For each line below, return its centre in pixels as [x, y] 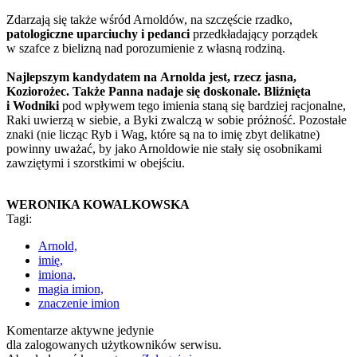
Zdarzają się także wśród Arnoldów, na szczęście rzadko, [149, 19]
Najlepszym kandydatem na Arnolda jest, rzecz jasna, [151, 76]
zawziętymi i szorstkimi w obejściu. [96, 163]
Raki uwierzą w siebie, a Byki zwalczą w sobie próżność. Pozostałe [177, 120]
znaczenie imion [79, 303]
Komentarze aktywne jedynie [80, 330]
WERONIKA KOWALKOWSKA [98, 204]
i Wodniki [33, 105]
